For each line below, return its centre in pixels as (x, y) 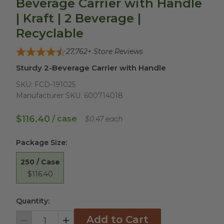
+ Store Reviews (115, 51)
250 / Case (40, 162)
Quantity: (33, 201)
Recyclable (50, 33)
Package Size (41, 142)
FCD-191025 (55, 84)
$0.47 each (104, 119)
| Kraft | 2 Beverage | (78, 18)
